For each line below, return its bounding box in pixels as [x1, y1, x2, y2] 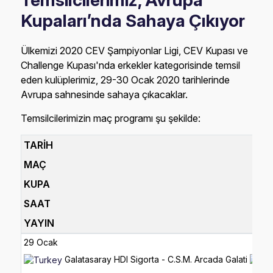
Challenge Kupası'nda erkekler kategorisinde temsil [21, 59, 241, 72]
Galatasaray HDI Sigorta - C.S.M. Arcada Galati [62, 254, 250, 265]
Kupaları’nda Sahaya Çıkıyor [21, 10, 246, 32]
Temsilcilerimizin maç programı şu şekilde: [21, 112, 201, 125]
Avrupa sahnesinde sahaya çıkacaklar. [21, 88, 188, 101]
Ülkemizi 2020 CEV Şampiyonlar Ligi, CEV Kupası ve [21, 44, 249, 57]
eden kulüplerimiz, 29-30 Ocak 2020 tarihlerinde [21, 74, 230, 87]
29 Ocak [24, 237, 58, 248]
